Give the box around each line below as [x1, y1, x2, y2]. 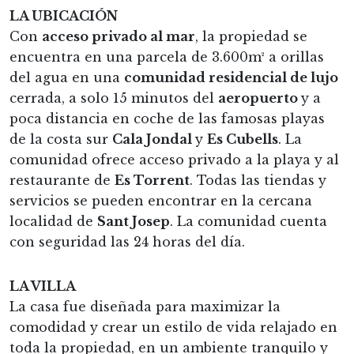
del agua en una [9, 69, 124, 85]
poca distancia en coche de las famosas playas [9, 110, 325, 126]
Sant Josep [97, 213, 170, 229]
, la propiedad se [195, 28, 307, 44]
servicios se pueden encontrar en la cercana [9, 192, 312, 209]
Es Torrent [115, 171, 190, 188]
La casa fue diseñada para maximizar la [9, 298, 281, 314]
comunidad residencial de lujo [124, 69, 338, 85]
